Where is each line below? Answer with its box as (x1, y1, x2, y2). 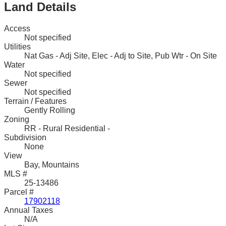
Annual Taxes (4, 206, 53, 215)
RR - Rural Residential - (24, 124, 110, 133)
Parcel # (4, 188, 34, 197)
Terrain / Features (4, 97, 67, 106)
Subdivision (4, 133, 46, 142)
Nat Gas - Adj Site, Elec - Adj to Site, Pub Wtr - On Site (24, 51, 217, 61)
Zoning (4, 115, 29, 124)
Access (4, 24, 30, 33)
